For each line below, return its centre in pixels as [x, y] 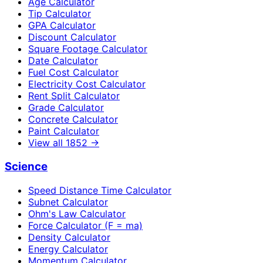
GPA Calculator [62, 26]
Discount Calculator [72, 37]
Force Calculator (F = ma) [85, 225]
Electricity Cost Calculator [87, 84]
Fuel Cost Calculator [73, 73]
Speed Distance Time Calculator [100, 190]
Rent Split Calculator [74, 96]
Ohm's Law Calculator [77, 213]
